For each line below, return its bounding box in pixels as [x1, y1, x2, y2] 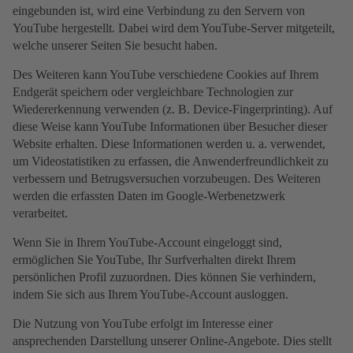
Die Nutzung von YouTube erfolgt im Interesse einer [13, 317, 273, 331]
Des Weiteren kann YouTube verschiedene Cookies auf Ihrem [13, 68, 318, 82]
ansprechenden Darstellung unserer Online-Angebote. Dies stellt [13, 334, 332, 348]
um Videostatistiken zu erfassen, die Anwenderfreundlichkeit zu [13, 154, 329, 169]
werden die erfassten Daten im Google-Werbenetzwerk [13, 189, 285, 203]
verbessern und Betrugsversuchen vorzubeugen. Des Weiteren [13, 172, 321, 186]
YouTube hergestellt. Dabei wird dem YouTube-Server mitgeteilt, [13, 21, 335, 35]
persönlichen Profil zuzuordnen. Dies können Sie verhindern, [13, 270, 316, 284]
